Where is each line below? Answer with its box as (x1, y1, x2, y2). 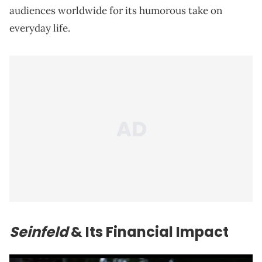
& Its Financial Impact (68, 222, 229, 242)
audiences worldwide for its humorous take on (9, 4, 222, 18)
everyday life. (9, 22, 70, 35)
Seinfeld (9, 222, 68, 242)
